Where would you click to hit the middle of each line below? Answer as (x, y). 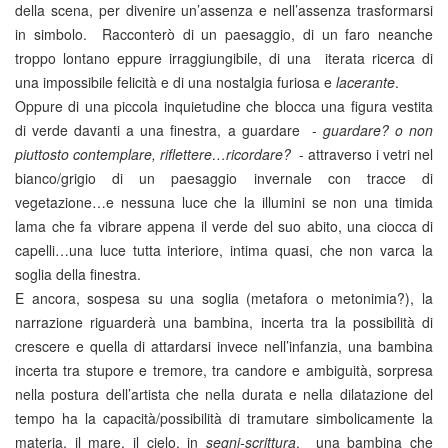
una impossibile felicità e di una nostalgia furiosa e (175, 82)
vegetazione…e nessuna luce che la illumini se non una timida (224, 202)
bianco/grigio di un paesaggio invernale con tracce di (224, 178)
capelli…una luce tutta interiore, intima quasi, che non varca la (224, 250)
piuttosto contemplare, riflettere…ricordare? (155, 154)
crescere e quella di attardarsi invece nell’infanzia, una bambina (224, 346)
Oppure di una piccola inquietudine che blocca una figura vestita (224, 106)
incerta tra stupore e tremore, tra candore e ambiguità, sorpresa (224, 370)
